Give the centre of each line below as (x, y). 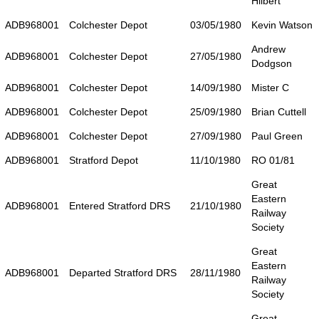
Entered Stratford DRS (120, 205)
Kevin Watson (282, 25)
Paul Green (277, 136)
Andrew (268, 49)
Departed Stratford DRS (123, 272)
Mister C (270, 87)
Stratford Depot (104, 160)
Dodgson (272, 63)
